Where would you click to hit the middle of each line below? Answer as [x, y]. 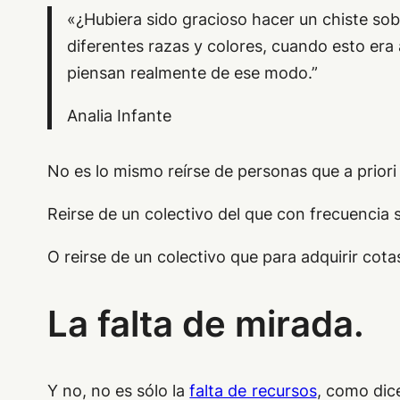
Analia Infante [120, 116]
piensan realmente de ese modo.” [193, 73]
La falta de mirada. [205, 323]
